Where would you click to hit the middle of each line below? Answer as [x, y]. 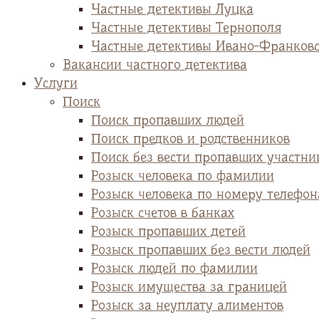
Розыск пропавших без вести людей [201, 250]
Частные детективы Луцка [172, 9]
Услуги [56, 83]
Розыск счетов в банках [163, 213]
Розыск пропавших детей [168, 231]
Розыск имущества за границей [189, 287]
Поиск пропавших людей [168, 120]
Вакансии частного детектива [155, 65]
